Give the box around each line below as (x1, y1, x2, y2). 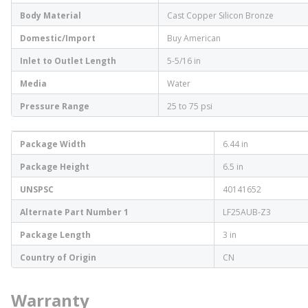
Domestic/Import (20, 32, 96, 44)
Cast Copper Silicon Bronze (167, 10, 274, 21)
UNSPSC (20, 184, 54, 195)
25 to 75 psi (167, 100, 212, 112)
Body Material (20, 10, 81, 21)
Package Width (20, 138, 86, 150)
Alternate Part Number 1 (20, 206, 129, 218)
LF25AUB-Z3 (223, 206, 271, 218)
